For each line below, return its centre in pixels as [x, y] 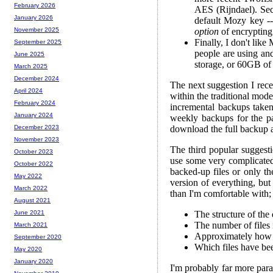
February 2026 [35, 5]
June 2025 [29, 54]
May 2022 [28, 176]
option [207, 31]
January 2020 [34, 261]
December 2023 [37, 127]
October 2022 [34, 164]
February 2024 [35, 103]
